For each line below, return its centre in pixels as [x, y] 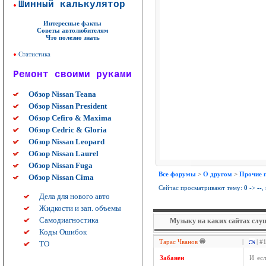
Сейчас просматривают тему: [199, 188]
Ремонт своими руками [72, 75]
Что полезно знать [72, 37]
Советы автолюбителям [72, 30]
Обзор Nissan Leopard [66, 142]
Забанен [172, 258]
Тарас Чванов [178, 242]
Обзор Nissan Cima [61, 177]
